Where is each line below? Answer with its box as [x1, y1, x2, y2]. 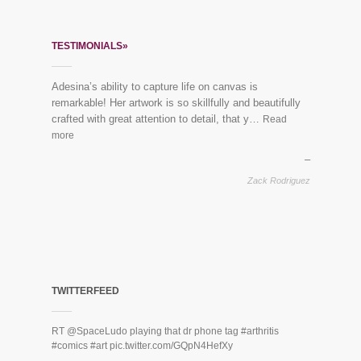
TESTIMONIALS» [51, 39, 128, 52]
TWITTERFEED [51, 285, 119, 297]
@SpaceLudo [66, 326, 127, 338]
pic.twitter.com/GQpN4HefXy [109, 340, 233, 352]
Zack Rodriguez [247, 176, 310, 186]
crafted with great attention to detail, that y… [51, 112, 263, 125]
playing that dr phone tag [127, 326, 241, 338]
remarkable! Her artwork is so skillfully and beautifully [51, 96, 301, 109]
